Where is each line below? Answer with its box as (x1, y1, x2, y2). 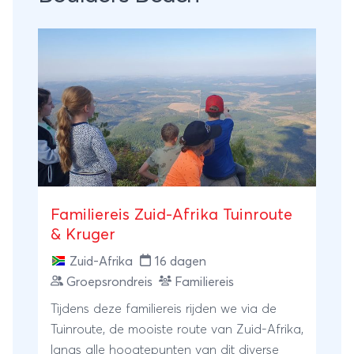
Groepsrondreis (66, 275, 153, 288)
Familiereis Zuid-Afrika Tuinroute (51, 206, 292, 223)
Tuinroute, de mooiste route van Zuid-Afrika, (51, 322, 303, 336)
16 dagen (155, 254, 206, 268)
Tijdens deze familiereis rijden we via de (51, 302, 277, 315)
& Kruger (51, 226, 115, 243)
